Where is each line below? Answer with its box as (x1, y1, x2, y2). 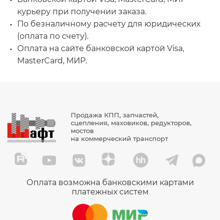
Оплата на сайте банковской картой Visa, (17, 43, 184, 53)
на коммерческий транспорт (70, 134, 168, 142)
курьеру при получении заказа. (17, 6, 146, 16)
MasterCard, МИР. (17, 55, 87, 65)
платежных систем (71, 187, 149, 196)
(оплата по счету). (17, 31, 88, 41)
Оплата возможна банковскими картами (26, 177, 194, 187)
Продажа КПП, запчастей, (70, 110, 159, 119)
